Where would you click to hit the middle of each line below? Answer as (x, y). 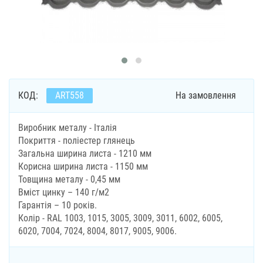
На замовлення (206, 95)
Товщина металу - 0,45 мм (69, 179)
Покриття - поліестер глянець (77, 141)
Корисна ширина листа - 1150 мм (83, 166)
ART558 (70, 95)
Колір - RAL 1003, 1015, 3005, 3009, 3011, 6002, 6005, (120, 218)
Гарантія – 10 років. (58, 205)
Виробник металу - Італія (68, 128)
